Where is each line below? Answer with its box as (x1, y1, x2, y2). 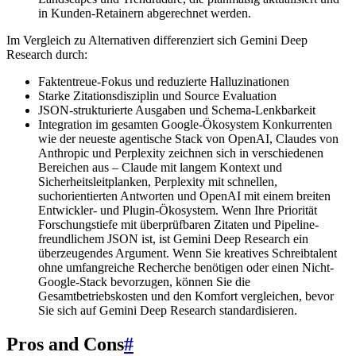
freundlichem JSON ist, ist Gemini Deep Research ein (38, 232, 308, 246)
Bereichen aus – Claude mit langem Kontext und (38, 161, 282, 175)
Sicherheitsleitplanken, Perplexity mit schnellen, (38, 175, 277, 189)
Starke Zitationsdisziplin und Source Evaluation (38, 89, 277, 103)
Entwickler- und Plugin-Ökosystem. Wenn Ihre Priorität (38, 203, 317, 218)
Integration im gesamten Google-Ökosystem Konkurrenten (38, 118, 332, 132)
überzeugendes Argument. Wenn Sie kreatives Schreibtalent (38, 246, 337, 261)
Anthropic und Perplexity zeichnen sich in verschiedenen (38, 146, 323, 161)
